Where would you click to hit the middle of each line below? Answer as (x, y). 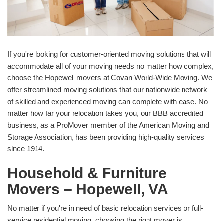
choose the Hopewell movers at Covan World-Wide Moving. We (110, 77)
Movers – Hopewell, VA (88, 189)
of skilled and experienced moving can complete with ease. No (108, 101)
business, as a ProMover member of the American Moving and (108, 125)
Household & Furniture (87, 173)
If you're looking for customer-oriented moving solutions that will (109, 54)
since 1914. (26, 148)
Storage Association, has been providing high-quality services (106, 137)
